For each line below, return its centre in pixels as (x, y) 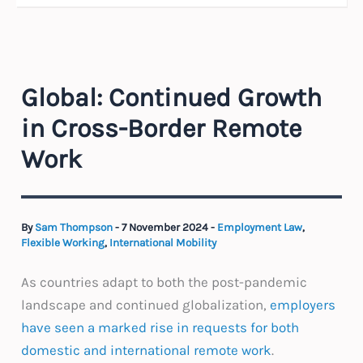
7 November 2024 (167, 227)
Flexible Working (63, 242)
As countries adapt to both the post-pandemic (164, 282)
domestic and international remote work (147, 350)
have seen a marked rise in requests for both (160, 328)
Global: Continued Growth (172, 97)
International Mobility (163, 242)
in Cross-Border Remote (162, 128)
